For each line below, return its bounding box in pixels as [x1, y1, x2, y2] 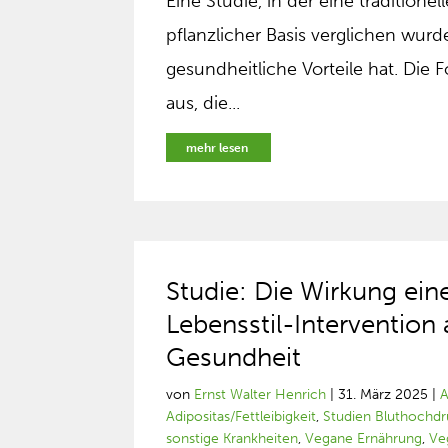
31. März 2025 [338, 386, 429, 403]
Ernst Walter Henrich [194, 386, 327, 403]
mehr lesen [186, 141, 249, 155]
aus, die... [166, 92, 241, 114]
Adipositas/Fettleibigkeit [166, 408, 317, 425]
